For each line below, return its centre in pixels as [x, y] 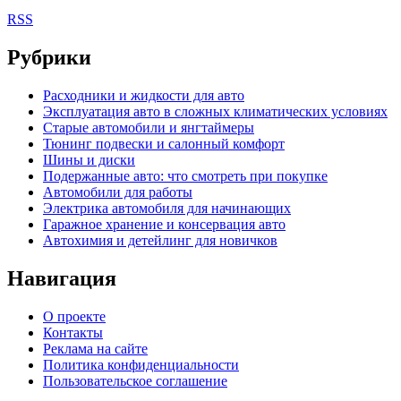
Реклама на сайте [95, 348]
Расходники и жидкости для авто [144, 95]
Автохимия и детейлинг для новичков [160, 240]
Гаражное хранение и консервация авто [164, 224]
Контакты [73, 332]
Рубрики [49, 58]
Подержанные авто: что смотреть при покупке [185, 176]
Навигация [62, 278]
